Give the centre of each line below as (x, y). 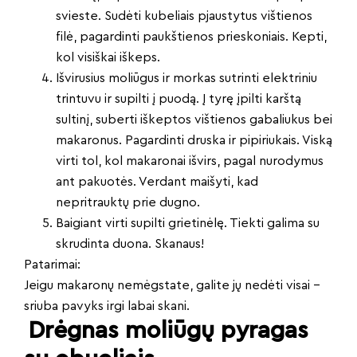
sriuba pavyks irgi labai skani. (107, 306)
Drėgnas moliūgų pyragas (169, 331)
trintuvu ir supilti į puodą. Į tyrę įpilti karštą (178, 99)
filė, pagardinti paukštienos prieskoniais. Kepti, (191, 37)
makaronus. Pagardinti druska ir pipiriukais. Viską (194, 141)
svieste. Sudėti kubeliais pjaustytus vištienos (184, 16)
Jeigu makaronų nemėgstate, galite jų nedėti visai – (172, 286)
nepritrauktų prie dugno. (128, 203)
